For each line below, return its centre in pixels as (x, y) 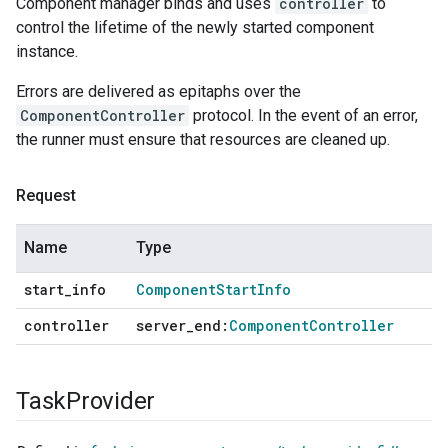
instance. (47, 52)
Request (46, 196)
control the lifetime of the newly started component (195, 28)
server (161, 326)
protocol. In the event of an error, (303, 116)
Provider (111, 401)
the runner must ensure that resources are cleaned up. (203, 140)
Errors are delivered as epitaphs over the (158, 92)
